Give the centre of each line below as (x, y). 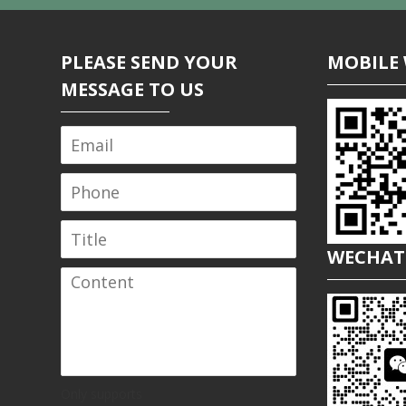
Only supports (102, 394)
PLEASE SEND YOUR (150, 63)
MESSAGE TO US (133, 90)
